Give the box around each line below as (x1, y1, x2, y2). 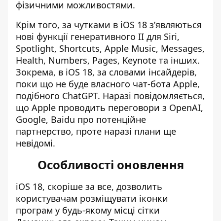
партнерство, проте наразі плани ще (16, 125, 176, 137)
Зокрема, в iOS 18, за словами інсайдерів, (16, 66, 197, 78)
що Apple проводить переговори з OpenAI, (16, 102, 203, 113)
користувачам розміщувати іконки (16, 192, 168, 204)
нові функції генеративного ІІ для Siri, (16, 31, 180, 42)
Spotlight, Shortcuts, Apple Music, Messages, (16, 42, 205, 54)
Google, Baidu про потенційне (16, 113, 146, 125)
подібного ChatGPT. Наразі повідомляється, (16, 90, 205, 102)
